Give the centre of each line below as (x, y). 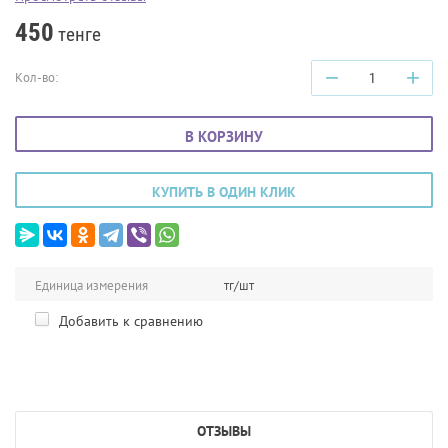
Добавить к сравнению (129, 320)
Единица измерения (91, 285)
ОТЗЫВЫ (224, 430)
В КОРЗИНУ (224, 136)
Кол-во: (36, 77)
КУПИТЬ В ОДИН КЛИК (224, 191)
